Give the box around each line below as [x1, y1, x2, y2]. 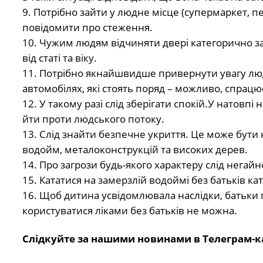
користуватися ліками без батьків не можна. [22, 203, 237, 217]
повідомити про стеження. [22, 20, 153, 34]
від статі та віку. [22, 50, 97, 65]
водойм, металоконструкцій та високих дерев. [22, 142, 248, 156]
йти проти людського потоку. [22, 112, 164, 126]
